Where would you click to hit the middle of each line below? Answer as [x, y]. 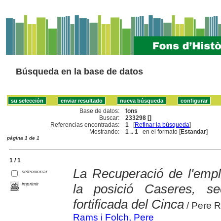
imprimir [30, 184]
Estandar [194, 131]
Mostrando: [105, 131]
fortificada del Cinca [128, 204]
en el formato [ [160, 131]
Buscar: [110, 118]
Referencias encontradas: [85, 125]
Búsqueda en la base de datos [79, 72]
